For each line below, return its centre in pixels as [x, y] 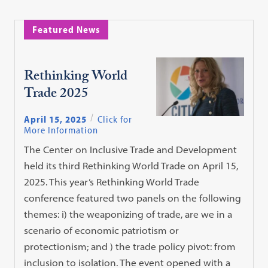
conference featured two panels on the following [133, 198]
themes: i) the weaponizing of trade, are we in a [128, 214]
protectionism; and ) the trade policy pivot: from [130, 247]
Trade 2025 [57, 95]
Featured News [66, 29]
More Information [61, 130]
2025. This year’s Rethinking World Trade [112, 182]
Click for [115, 119]
